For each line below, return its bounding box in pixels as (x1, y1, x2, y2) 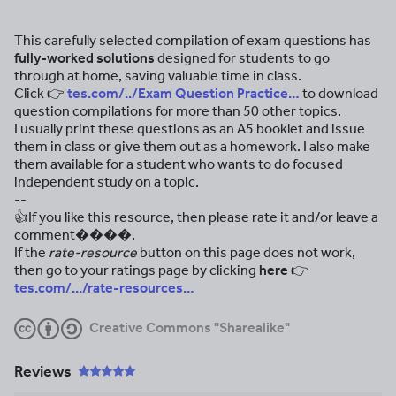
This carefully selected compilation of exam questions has (14, 32, 371, 49)
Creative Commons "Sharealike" (89, 319, 290, 336)
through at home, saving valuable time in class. (14, 67, 301, 84)
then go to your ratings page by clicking (14, 262, 259, 278)
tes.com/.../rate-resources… (14, 279, 194, 296)
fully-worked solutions (14, 49, 155, 66)
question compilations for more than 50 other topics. (14, 103, 341, 119)
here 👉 (259, 262, 308, 278)
